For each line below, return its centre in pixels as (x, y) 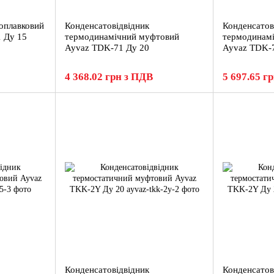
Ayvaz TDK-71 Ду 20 (107, 48)
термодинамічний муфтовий (122, 37)
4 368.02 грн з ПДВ (109, 77)
